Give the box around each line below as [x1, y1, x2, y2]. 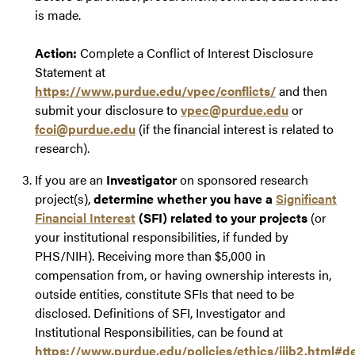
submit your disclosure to [35, 101, 181, 120]
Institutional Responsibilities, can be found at [35, 323, 283, 342]
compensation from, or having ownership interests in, [35, 265, 331, 284]
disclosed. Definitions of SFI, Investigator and [35, 303, 285, 323]
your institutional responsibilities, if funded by [35, 227, 288, 246]
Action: [35, 44, 77, 63]
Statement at [35, 63, 105, 82]
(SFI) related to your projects [136, 208, 307, 227]
